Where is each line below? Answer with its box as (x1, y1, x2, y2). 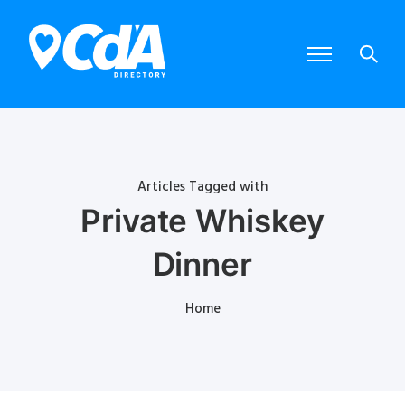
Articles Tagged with (137, 175, 268, 198)
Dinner (152, 244, 253, 283)
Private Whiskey (80, 201, 325, 240)
